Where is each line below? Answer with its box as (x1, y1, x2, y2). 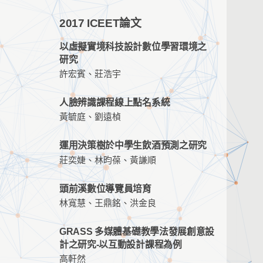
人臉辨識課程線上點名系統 (59, 97, 170, 108)
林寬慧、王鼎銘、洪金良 (59, 197, 156, 208)
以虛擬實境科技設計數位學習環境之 (59, 42, 207, 52)
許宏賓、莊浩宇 (59, 69, 121, 80)
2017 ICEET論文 (59, 17, 141, 29)
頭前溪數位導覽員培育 (59, 183, 151, 194)
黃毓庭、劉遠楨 (59, 112, 121, 123)
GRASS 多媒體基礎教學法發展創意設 (59, 226, 215, 237)
